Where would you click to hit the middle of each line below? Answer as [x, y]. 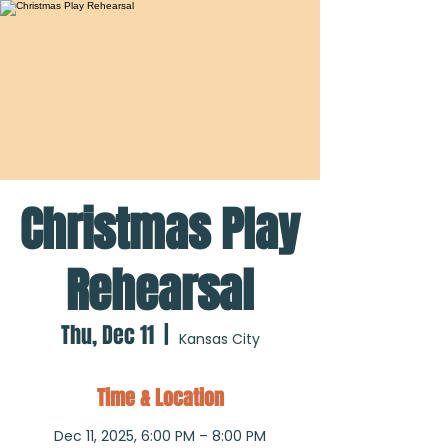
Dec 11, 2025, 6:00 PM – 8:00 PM [160, 436]
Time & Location [160, 398]
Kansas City [219, 339]
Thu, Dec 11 [107, 335]
